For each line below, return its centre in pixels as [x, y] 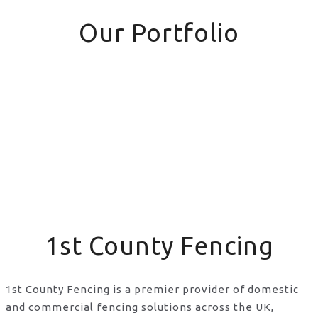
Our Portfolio [159, 32]
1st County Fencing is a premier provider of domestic [152, 289]
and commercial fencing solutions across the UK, [140, 307]
